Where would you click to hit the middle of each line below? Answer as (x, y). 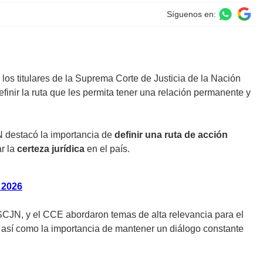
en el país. (107, 149)
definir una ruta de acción (171, 135)
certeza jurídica (51, 149)
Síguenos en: (191, 14)
